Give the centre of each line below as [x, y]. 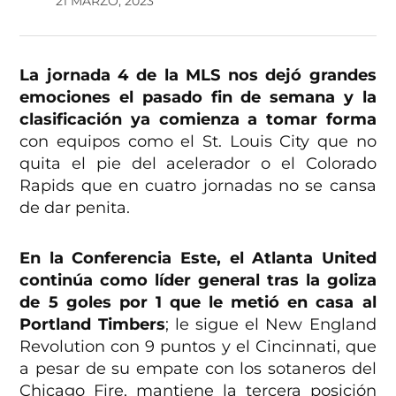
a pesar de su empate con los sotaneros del [198, 369]
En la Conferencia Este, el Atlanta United [198, 259]
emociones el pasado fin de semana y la [198, 98]
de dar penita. [75, 208]
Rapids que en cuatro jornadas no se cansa [198, 186]
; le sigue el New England [270, 325]
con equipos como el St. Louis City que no [198, 142]
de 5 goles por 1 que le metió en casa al [198, 303]
